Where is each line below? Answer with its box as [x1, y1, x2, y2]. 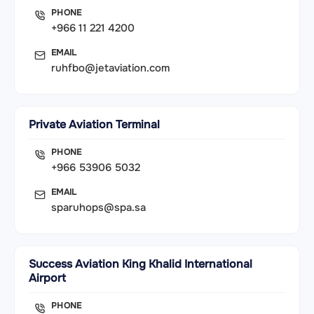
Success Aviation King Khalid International [29, 257, 252, 272]
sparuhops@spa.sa [51, 200, 146, 215]
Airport [29, 271, 66, 286]
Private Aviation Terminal [29, 117, 160, 132]
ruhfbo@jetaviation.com [51, 61, 170, 76]
